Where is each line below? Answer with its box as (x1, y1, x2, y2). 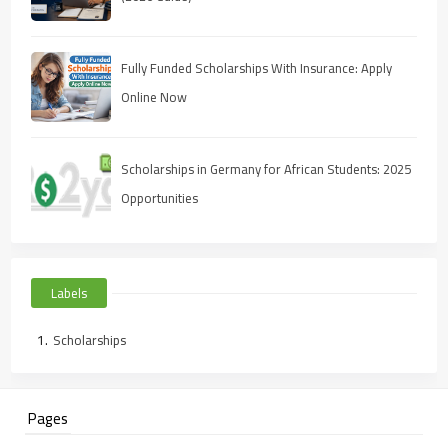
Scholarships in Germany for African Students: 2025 (121, 156, 412, 181)
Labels (51, 280, 88, 305)
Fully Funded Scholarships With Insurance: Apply (121, 55, 393, 80)
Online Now (121, 84, 188, 109)
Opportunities (121, 185, 199, 210)
